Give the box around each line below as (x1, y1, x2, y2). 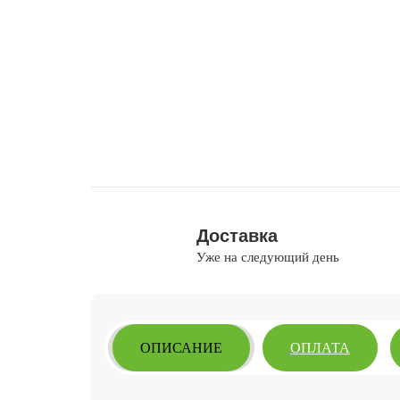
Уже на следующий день (196, 249, 339, 264)
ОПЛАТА (290, 339, 350, 355)
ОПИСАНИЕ (140, 339, 222, 355)
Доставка (196, 225, 278, 246)
